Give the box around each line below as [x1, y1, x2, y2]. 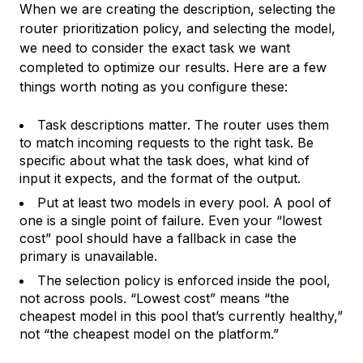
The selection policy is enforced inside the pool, [37, 271, 331, 288]
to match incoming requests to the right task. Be [19, 134, 314, 151]
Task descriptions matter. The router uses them [37, 116, 329, 133]
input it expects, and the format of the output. [19, 169, 301, 186]
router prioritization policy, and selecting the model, [19, 19, 335, 36]
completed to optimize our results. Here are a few [19, 58, 327, 75]
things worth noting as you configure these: [19, 78, 288, 95]
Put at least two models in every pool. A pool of [37, 194, 331, 211]
